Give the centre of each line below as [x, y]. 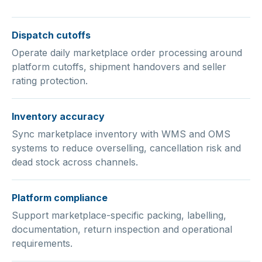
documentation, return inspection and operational [122, 229]
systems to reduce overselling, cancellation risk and [126, 148]
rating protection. [50, 80]
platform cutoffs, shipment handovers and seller [119, 66]
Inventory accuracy [58, 116]
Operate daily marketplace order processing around [127, 52]
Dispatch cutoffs [51, 35]
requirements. [42, 243]
